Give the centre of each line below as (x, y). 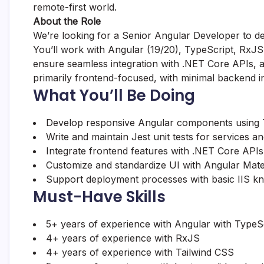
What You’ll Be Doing (114, 95)
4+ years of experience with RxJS (123, 238)
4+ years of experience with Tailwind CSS (140, 252)
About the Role (67, 21)
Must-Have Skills (99, 197)
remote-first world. (75, 7)
